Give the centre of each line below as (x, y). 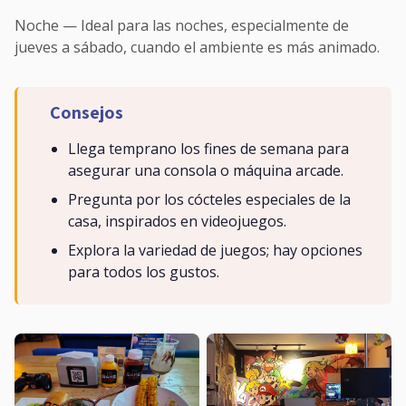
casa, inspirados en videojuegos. (177, 221)
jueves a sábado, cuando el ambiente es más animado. (197, 47)
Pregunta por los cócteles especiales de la (209, 199)
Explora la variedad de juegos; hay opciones (215, 250)
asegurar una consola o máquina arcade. (206, 170)
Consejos (87, 112)
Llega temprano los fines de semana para (208, 148)
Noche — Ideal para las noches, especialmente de (182, 25)
